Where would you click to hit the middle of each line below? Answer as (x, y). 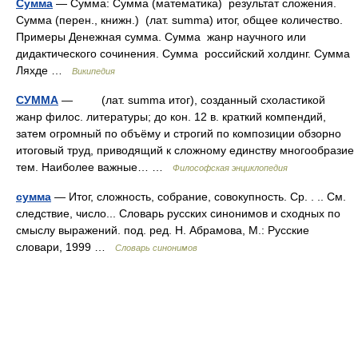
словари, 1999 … (66, 247)
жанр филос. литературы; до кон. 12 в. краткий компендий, (171, 117)
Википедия (93, 71)
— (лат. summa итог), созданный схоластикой (192, 100)
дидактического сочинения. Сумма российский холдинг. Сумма (183, 54)
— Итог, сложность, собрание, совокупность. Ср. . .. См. (199, 197)
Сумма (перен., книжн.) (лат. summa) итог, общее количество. (179, 20)
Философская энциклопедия (230, 168)
